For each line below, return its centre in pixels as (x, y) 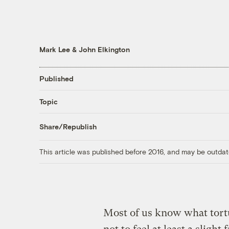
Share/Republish (68, 127)
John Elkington (104, 49)
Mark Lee (54, 49)
